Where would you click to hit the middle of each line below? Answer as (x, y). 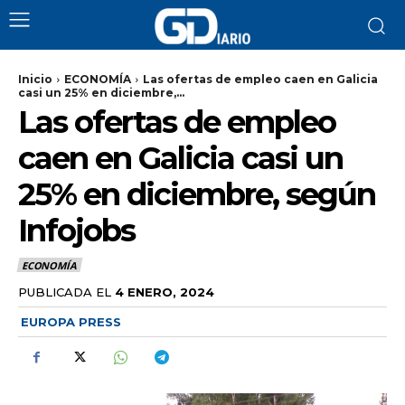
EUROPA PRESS (71, 321)
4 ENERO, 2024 (165, 292)
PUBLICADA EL (65, 292)
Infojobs (76, 231)
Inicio (35, 79)
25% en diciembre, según (197, 194)
